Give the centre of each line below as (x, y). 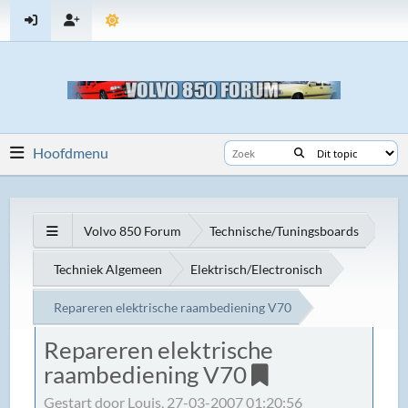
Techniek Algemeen (108, 269)
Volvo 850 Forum (133, 230)
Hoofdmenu (71, 153)
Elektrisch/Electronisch (257, 269)
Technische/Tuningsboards (285, 230)
